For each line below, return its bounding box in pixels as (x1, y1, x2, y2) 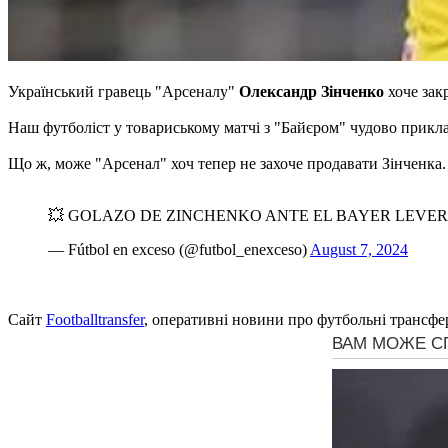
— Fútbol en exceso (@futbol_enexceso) (48, 241, 310, 259)
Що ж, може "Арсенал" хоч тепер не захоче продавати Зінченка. (8, 155, 446, 173)
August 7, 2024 (310, 241, 408, 259)
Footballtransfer (46, 311, 144, 329)
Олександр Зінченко (239, 83, 384, 101)
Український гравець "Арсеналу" (8, 83, 239, 101)
